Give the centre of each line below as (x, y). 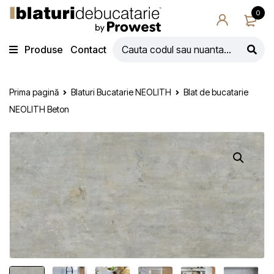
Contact (88, 50)
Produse (44, 50)
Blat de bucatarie (216, 92)
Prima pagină (34, 92)
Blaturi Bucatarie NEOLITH (121, 92)
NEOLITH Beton (39, 109)
